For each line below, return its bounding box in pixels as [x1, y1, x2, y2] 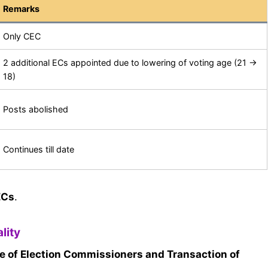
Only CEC [3, 31, 41, 41]
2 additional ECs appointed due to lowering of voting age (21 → [3, 57, 257, 68]
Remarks [3, 3, 39, 14]
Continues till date [3, 144, 74, 154]
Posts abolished [3, 103, 68, 114]
